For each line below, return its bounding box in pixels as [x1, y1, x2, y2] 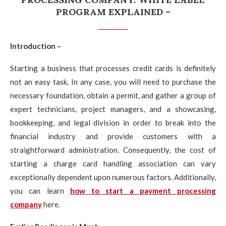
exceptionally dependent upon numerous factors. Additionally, [10, 173, 216, 182]
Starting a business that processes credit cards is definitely [10, 64, 216, 73]
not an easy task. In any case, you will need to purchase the [10, 77, 216, 86]
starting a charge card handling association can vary [10, 159, 216, 168]
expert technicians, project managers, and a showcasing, [10, 104, 216, 114]
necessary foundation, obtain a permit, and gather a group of [10, 91, 216, 100]
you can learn [10, 186, 70, 195]
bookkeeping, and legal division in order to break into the [10, 118, 216, 127]
